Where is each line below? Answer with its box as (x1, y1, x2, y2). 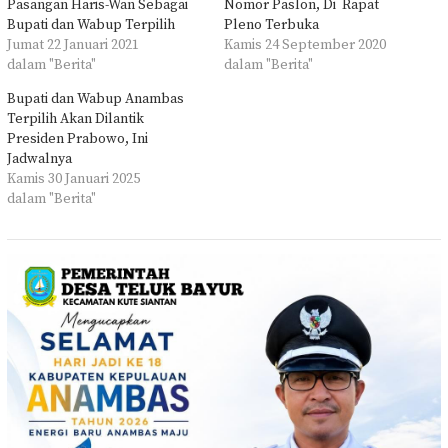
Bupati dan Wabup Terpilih (7, 15, 175, 34)
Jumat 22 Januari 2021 (7, 35, 139, 54)
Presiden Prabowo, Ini (7, 129, 148, 148)
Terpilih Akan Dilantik (7, 109, 144, 128)
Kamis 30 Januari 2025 (7, 169, 140, 188)
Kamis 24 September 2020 (224, 35, 386, 54)
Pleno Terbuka (224, 15, 319, 34)
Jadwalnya (7, 149, 72, 168)
